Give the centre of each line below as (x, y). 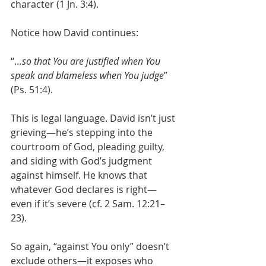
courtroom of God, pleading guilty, (89, 147)
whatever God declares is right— (84, 190)
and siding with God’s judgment (83, 161)
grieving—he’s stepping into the (83, 133)
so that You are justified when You (92, 61)
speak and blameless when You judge (87, 76)
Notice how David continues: (75, 33)
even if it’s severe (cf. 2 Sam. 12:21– (88, 204)
